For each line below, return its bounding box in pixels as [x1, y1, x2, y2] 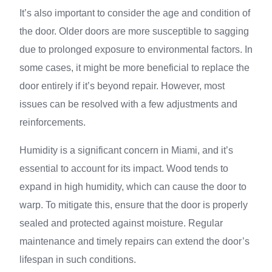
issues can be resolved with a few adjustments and [19, 99, 237, 109]
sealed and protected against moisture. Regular [19, 218, 223, 228]
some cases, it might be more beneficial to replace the [19, 63, 250, 73]
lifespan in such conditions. [19, 254, 136, 265]
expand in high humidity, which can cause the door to [19, 182, 246, 192]
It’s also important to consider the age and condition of [19, 8, 250, 18]
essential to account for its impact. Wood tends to [19, 163, 228, 174]
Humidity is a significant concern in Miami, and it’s [19, 145, 233, 155]
